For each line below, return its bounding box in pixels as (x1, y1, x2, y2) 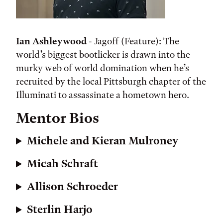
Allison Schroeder (27, 180, 118, 194)
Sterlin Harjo (27, 203, 93, 217)
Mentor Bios (16, 110, 99, 127)
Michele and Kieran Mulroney (27, 134, 179, 148)
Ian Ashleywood (16, 35, 87, 47)
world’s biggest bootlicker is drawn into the (16, 49, 190, 61)
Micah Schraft (27, 157, 99, 171)
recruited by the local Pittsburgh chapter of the (16, 76, 206, 88)
